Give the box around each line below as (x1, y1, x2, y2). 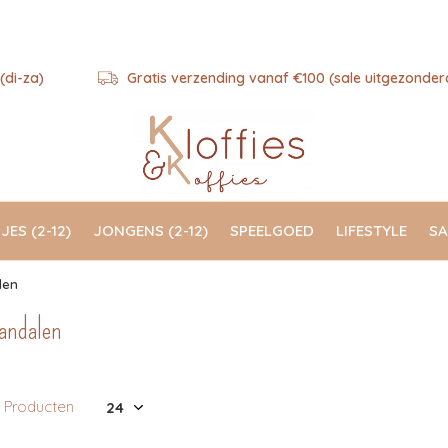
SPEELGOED (230, 220, 314, 240)
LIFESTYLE (336, 220, 407, 240)
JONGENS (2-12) (93, 220, 208, 240)
